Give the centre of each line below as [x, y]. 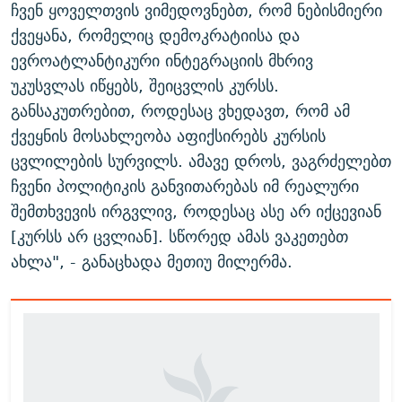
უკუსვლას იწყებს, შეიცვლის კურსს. [145, 86]
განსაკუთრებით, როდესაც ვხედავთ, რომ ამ [180, 111]
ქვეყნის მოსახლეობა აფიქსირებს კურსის [168, 136]
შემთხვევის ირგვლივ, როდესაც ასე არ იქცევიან [196, 212]
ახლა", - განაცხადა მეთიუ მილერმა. [152, 262]
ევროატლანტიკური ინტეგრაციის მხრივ [162, 61]
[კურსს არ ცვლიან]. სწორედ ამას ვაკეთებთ [179, 237]
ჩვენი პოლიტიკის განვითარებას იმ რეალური [185, 187]
